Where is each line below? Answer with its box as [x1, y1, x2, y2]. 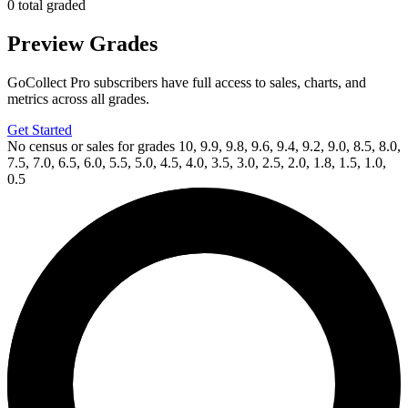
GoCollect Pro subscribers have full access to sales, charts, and [7, 74, 366, 90]
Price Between [7, 203, 91, 219]
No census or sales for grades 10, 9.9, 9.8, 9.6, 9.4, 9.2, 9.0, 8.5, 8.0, [7, 138, 401, 154]
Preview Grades [7, 31, 158, 56]
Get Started [7, 121, 72, 138]
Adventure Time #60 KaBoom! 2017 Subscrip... [7, 291, 285, 307]
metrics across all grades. [7, 90, 149, 107]
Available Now [7, 187, 95, 203]
